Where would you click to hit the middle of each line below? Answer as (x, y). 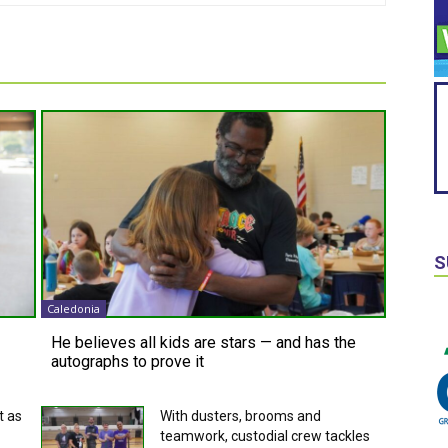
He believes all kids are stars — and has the (203, 342)
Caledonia (73, 308)
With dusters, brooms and (241, 415)
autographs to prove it (127, 361)
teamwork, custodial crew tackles (265, 435)
